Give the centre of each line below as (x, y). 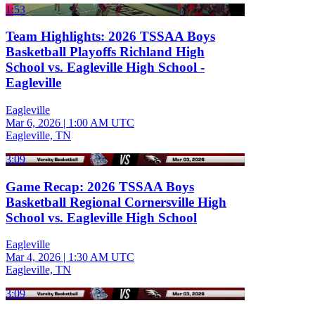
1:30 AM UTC (101, 257)
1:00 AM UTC (101, 122)
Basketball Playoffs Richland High (105, 52)
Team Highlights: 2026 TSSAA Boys (110, 37)
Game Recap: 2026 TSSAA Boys (100, 186)
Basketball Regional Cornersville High (116, 202)
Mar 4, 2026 (33, 257)
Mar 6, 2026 (33, 122)
